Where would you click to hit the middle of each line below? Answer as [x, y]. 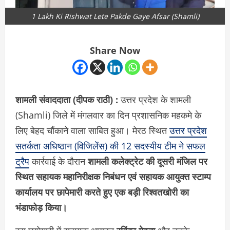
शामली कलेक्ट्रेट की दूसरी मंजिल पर [148, 161]
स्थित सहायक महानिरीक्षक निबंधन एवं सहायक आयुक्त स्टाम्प [113, 177]
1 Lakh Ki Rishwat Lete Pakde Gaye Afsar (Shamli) [115, 16]
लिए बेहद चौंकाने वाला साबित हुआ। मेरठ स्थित [92, 131]
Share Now [115, 51]
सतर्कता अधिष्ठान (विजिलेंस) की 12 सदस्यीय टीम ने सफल [110, 146]
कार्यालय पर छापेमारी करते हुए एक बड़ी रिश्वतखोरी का [102, 192]
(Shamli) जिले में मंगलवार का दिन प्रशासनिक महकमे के [108, 115]
